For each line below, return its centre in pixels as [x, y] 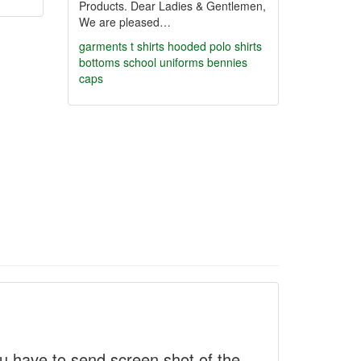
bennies [227, 62]
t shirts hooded [168, 46]
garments [103, 46]
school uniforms [165, 62]
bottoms [99, 62]
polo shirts [235, 46]
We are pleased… [124, 22]
